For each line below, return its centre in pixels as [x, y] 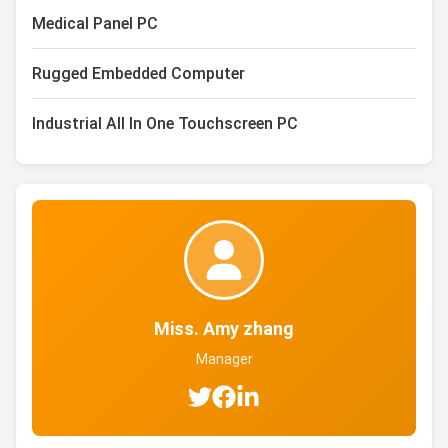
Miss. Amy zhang [224, 328]
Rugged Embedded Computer [138, 73]
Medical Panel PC [95, 23]
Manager [224, 359]
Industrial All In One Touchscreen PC [165, 123]
